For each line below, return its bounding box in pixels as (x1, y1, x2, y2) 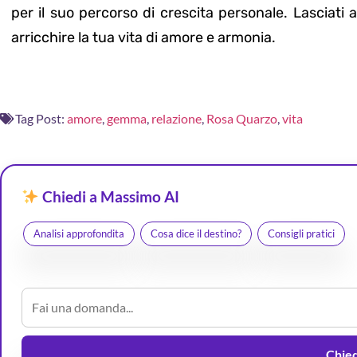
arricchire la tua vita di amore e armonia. (11, 29, 276, 47)
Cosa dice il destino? (151, 226, 241, 240)
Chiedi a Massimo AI (38, 186, 179, 206)
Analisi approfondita (33, 226, 124, 240)
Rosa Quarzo (206, 110, 277, 126)
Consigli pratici (268, 226, 335, 240)
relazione (151, 110, 202, 126)
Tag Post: (15, 110, 65, 126)
